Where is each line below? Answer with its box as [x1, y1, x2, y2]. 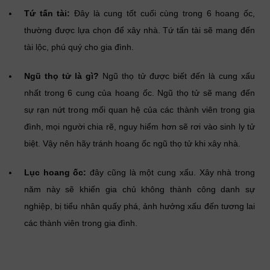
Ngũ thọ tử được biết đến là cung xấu [99, 71, 256, 81]
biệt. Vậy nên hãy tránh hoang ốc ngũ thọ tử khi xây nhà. [24, 138, 240, 148]
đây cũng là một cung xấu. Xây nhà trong [86, 167, 256, 177]
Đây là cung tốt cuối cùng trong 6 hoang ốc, [70, 8, 256, 18]
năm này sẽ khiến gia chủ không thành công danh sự [24, 184, 255, 194]
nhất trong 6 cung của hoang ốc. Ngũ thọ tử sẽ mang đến [24, 87, 255, 98]
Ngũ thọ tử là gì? [24, 71, 99, 81]
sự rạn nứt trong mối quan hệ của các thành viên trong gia [24, 104, 255, 115]
